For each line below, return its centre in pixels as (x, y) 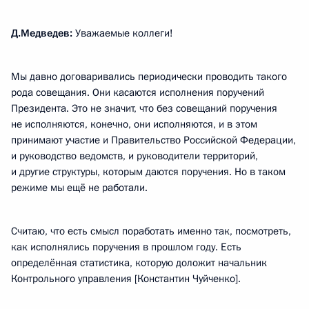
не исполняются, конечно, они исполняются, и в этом (134, 124)
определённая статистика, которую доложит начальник (139, 263)
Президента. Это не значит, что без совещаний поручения (144, 108)
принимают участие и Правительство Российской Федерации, (153, 140)
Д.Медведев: (42, 33)
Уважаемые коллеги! (123, 33)
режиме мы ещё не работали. (79, 188)
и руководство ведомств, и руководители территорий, (134, 156)
